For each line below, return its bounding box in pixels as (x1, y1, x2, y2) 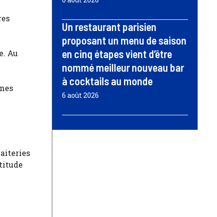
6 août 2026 (62, 91, 99, 100)
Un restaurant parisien (62, 20, 156, 33)
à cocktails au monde (62, 75, 153, 88)
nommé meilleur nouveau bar (62, 61, 184, 74)
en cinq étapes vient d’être (62, 47, 172, 61)
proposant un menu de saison (62, 34, 186, 47)
